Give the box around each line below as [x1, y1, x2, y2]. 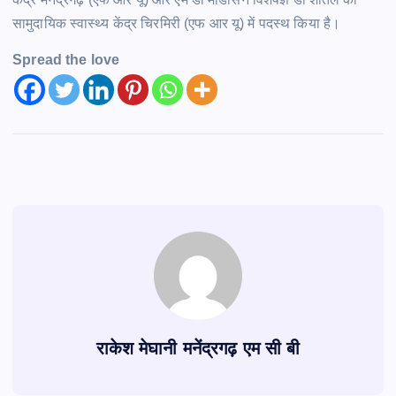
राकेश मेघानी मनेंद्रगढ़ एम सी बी [95, 339, 301, 359]
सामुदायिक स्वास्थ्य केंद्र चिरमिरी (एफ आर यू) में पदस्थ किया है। [12, 16, 341, 32]
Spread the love [12, 52, 120, 68]
